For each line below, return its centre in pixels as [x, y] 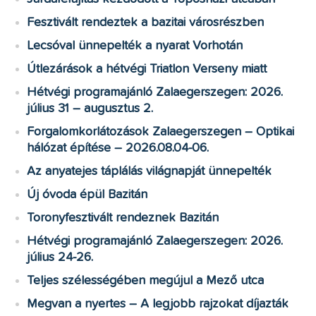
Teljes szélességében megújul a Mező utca [146, 280]
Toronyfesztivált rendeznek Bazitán [123, 218]
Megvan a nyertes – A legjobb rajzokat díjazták [158, 304]
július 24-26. [60, 257]
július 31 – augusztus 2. [90, 108]
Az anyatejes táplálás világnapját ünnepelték [150, 171]
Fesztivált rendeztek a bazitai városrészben [146, 22]
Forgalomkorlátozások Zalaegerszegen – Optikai [161, 132]
